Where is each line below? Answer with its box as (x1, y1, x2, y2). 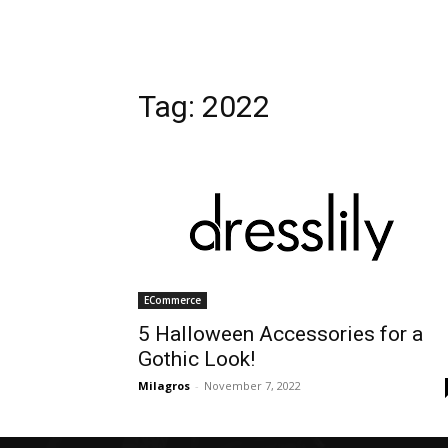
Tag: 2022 (138, 89, 270, 124)
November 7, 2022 (204, 378, 301, 393)
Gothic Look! (138, 347, 255, 371)
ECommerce (144, 293, 201, 307)
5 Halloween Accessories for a (138, 322, 423, 346)
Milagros (138, 378, 190, 393)
